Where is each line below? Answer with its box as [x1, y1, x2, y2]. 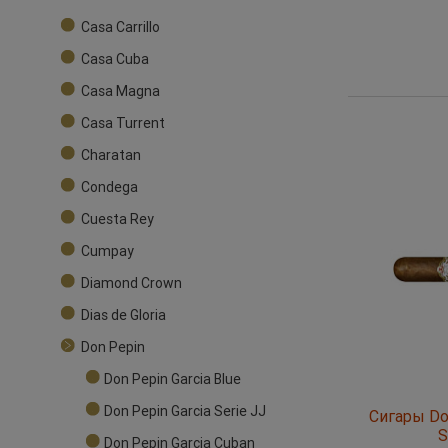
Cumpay [81, 242, 134, 261]
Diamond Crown [81, 274, 182, 293]
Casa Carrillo [81, 18, 160, 37]
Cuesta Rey [81, 210, 154, 229]
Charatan [81, 146, 141, 165]
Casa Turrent [81, 114, 165, 133]
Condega [81, 178, 138, 197]
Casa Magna [81, 82, 160, 101]
